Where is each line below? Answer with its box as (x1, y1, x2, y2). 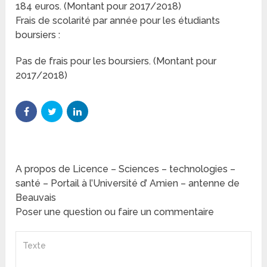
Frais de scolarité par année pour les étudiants (15, 15, 221, 27)
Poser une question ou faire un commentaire (15, 206, 215, 218)
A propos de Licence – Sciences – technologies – (15, 163, 236, 175)
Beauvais (15, 192, 57, 204)
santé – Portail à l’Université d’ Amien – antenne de (15, 178, 240, 190)
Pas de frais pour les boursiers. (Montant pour (15, 55, 217, 67)
